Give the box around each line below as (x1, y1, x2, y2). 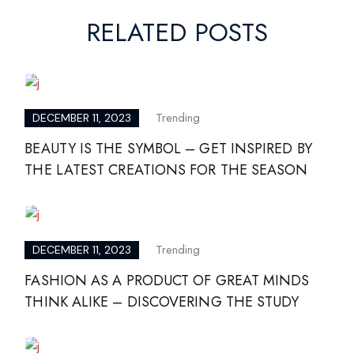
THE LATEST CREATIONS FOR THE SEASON (24, 160, 308, 181)
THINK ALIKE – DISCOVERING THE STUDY (24, 291, 299, 312)
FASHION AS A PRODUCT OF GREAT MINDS (24, 269, 310, 291)
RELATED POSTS (85, 13, 268, 51)
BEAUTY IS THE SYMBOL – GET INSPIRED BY (24, 138, 312, 160)
